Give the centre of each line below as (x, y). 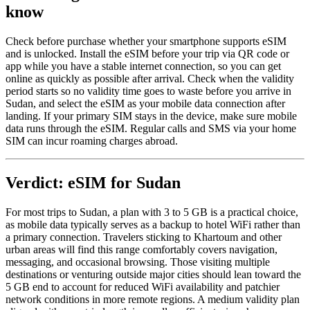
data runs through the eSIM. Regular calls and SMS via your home (151, 128)
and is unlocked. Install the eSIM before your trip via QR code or (147, 53)
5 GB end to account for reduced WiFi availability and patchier (143, 286)
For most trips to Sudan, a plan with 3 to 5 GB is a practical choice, (152, 212)
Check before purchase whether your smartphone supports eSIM (146, 41)
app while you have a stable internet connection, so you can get (143, 66)
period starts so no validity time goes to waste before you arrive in (148, 91)
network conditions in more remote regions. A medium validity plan (153, 299)
